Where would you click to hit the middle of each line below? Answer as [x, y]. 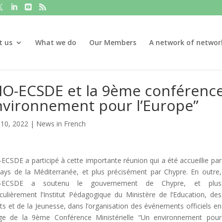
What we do [55, 42]
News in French [61, 124]
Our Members [112, 42]
